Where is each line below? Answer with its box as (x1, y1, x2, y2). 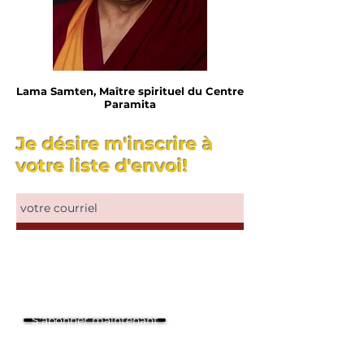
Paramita (104, 97, 156, 110)
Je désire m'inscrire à (16, 133, 214, 155)
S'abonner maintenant (31, 313, 158, 327)
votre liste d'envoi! (16, 155, 188, 177)
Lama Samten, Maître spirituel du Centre (16, 84, 244, 97)
